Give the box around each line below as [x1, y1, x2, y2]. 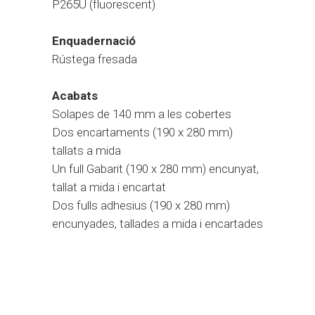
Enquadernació [52, 34, 136, 48]
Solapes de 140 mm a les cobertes [52, 107, 231, 121]
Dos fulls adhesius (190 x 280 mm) [52, 198, 230, 212]
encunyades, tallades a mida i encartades [52, 217, 263, 231]
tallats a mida [52, 143, 121, 157]
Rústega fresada [52, 52, 137, 66]
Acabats [52, 89, 98, 103]
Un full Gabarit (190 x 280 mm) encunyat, [52, 162, 259, 176]
